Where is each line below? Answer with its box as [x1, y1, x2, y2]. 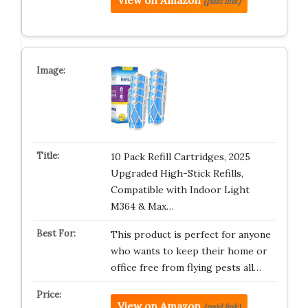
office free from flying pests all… [110, 261, 261, 274]
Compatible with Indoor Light [110, 184, 250, 196]
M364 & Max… [110, 200, 174, 212]
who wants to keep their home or [110, 245, 267, 257]
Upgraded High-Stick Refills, [110, 167, 243, 179]
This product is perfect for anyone [110, 228, 271, 241]
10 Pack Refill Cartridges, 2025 [110, 151, 250, 163]
